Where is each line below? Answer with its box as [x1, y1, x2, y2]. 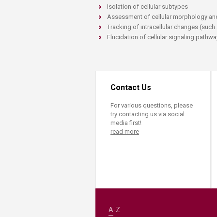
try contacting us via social [110, 110, 185, 118]
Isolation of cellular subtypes [107, 3, 189, 10]
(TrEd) [149, 9, 170, 18]
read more [110, 128, 139, 135]
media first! [110, 119, 141, 126]
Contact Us [110, 83, 151, 92]
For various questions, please [110, 102, 193, 109]
